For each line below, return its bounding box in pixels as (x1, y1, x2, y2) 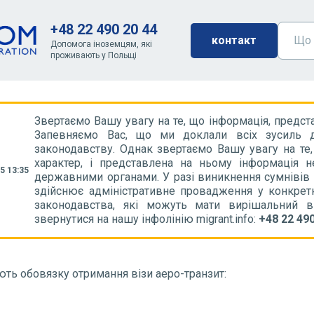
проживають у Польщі (50, 50, 137, 60)
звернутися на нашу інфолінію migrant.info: (34, 212, 259, 226)
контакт (211, 33, 257, 47)
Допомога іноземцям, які (50, 39, 152, 49)
